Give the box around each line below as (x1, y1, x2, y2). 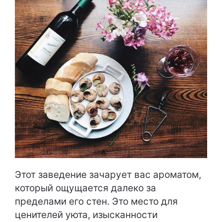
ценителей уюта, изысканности (15, 209, 158, 221)
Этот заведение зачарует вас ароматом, (15, 168, 201, 180)
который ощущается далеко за (15, 182, 156, 194)
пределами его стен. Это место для (15, 195, 178, 207)
